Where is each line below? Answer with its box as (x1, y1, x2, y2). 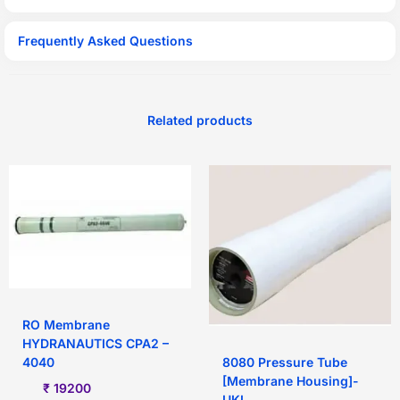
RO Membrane (22, 317, 110, 333)
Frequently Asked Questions (18, 33, 193, 49)
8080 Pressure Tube (222, 354, 347, 370)
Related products (147, 112, 253, 129)
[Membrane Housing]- (222, 372, 359, 388)
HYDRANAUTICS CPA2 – (22, 336, 169, 352)
